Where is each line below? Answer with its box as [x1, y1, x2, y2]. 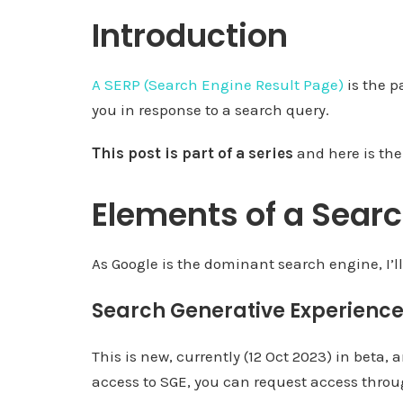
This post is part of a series [92, 143, 293, 162]
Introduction [92, 13, 288, 58]
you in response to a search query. [92, 100, 329, 119]
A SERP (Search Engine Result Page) [92, 75, 344, 94]
